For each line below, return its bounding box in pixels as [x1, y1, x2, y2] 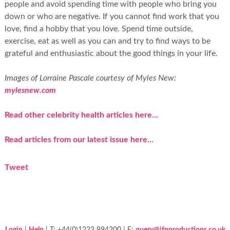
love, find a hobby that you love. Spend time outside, [4, 25, 193, 33]
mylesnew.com [4, 86, 56, 95]
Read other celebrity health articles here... [4, 111, 158, 120]
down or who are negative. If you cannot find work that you [4, 12, 219, 21]
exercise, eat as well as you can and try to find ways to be [4, 37, 210, 46]
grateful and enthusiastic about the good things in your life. [4, 49, 218, 58]
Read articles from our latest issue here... [4, 136, 154, 144]
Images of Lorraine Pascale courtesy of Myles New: [4, 74, 176, 83]
